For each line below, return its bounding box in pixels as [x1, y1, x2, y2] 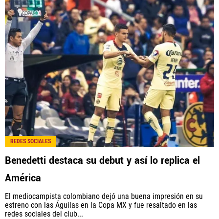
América [5, 171, 41, 186]
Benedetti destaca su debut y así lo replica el [5, 153, 200, 168]
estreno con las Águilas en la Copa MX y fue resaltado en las [5, 200, 197, 210]
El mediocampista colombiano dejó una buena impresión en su [5, 192, 203, 201]
